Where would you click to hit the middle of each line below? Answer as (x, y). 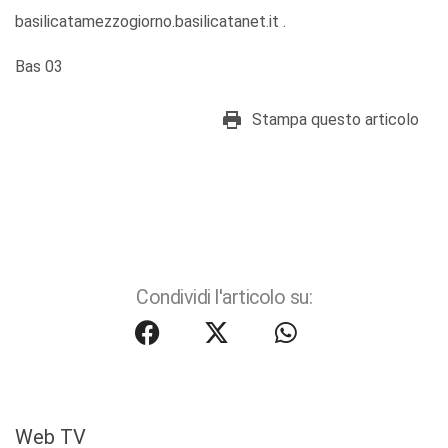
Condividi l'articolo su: (224, 298)
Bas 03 (39, 67)
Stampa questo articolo (335, 120)
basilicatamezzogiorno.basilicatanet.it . (150, 22)
